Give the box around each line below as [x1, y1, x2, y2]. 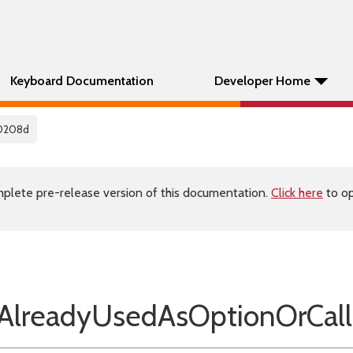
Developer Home [214, 73, 310, 88]
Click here [271, 185, 323, 200]
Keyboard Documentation [10, 73, 154, 88]
